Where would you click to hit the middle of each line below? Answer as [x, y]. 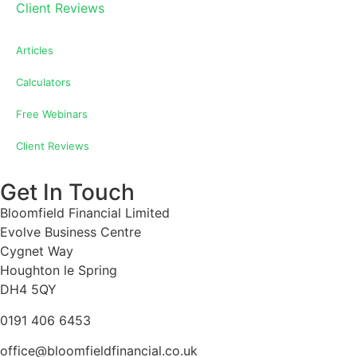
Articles [35, 51]
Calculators [43, 82]
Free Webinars [52, 114]
